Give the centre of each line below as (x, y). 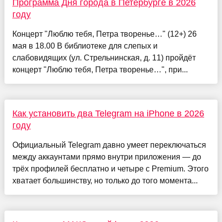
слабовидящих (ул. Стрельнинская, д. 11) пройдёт (104, 58)
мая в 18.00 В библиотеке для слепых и (85, 46)
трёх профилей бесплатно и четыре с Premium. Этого (110, 169)
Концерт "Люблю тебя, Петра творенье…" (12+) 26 (104, 34)
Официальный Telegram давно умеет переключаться (109, 145)
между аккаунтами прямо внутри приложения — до (107, 157)
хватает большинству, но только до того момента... (105, 181)
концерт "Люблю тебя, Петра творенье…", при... (100, 70)
